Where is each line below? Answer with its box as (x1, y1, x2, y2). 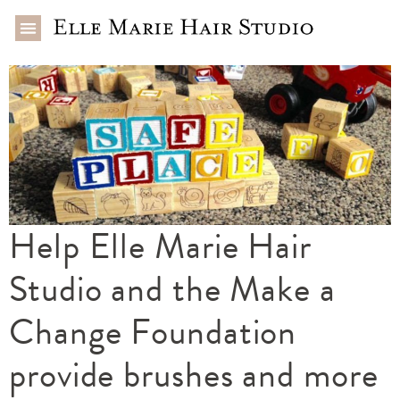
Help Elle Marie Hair (9, 220, 312, 273)
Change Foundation (9, 305, 297, 359)
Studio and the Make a (9, 262, 336, 316)
